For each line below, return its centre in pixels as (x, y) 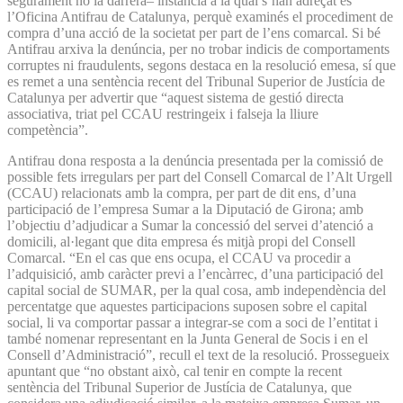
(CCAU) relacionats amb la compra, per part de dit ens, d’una (182, 193)
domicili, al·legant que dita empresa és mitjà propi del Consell (181, 241)
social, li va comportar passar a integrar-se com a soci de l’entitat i (193, 322)
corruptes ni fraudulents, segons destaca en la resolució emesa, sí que (201, 65)
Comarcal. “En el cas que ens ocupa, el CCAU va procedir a (179, 257)
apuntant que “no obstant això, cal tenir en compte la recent (175, 371)
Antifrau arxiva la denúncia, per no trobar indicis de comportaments (198, 49)
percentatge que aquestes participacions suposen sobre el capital (187, 306)
